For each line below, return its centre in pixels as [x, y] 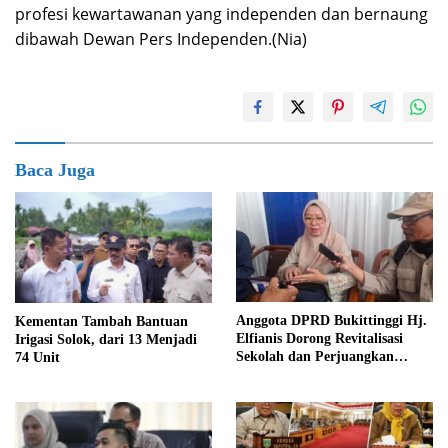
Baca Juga [55, 170]
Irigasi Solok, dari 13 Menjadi [106, 339]
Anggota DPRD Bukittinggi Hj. [331, 321]
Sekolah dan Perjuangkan [315, 357]
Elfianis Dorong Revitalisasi [319, 339]
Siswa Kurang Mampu [304, 393]
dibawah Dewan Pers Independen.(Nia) [161, 39]
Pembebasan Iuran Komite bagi [332, 375]
